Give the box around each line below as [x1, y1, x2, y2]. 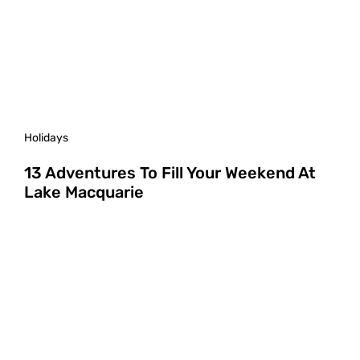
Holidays [24, 130, 68, 145]
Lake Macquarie [24, 182, 144, 202]
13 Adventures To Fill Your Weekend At [24, 162, 316, 182]
